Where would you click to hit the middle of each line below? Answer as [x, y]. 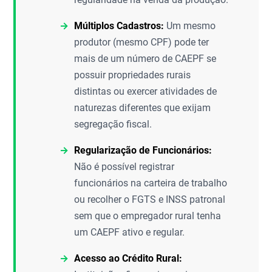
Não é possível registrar [124, 167]
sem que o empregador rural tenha [148, 216]
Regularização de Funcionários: [143, 150]
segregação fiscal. [113, 124]
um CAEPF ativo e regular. [130, 232]
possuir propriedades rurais [133, 75]
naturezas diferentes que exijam [143, 108]
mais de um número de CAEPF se [145, 59]
